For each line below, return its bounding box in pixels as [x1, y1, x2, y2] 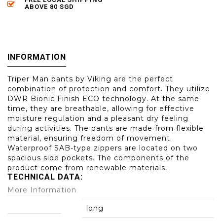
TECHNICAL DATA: [7, 172, 83, 182]
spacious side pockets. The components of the [7, 153, 189, 163]
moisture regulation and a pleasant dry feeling [7, 114, 188, 123]
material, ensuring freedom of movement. [7, 134, 172, 143]
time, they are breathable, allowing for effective [7, 104, 194, 113]
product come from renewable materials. [7, 163, 167, 173]
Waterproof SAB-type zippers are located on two [7, 144, 198, 153]
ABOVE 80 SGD [25, 3, 74, 11]
